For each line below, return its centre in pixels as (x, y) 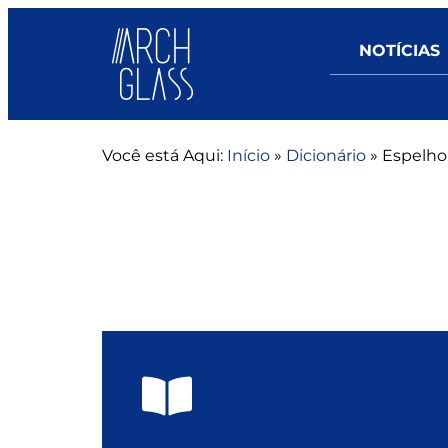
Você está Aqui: (162, 155)
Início (248, 155)
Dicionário (326, 155)
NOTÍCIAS (399, 50)
